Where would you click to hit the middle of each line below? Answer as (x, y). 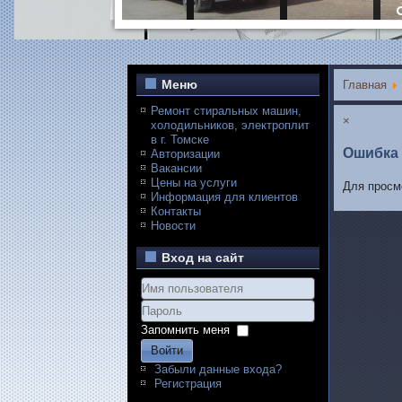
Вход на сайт (203, 258)
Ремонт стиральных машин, (226, 111)
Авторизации (185, 154)
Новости (173, 226)
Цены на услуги (194, 183)
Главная (365, 85)
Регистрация (188, 384)
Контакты (176, 211)
